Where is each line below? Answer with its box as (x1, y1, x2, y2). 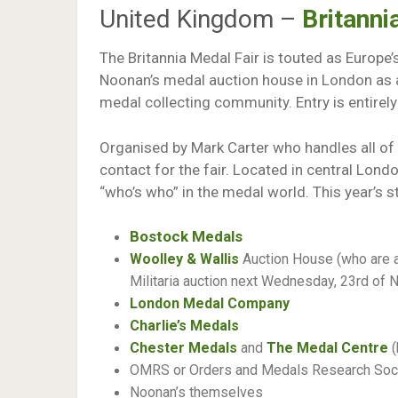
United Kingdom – (99, 4, 302, 34)
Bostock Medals (130, 227, 243, 245)
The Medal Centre (267, 339, 388, 356)
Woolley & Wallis (130, 251, 239, 267)
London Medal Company (130, 295, 290, 312)
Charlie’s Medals (130, 317, 239, 334)
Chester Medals (130, 339, 237, 356)
